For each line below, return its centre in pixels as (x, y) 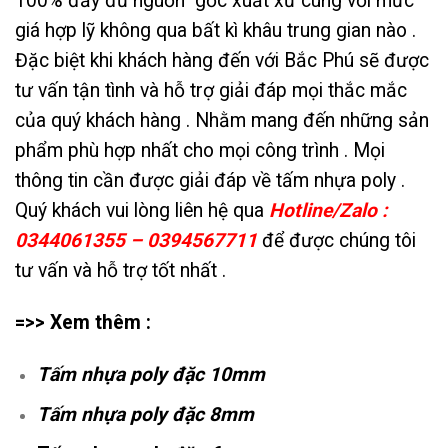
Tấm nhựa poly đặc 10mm (150, 374)
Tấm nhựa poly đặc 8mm (145, 414)
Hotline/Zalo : (328, 210)
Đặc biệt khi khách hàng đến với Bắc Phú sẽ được (222, 60)
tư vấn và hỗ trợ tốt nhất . (120, 270)
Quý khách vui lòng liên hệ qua (142, 210)
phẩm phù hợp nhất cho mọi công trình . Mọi (200, 150)
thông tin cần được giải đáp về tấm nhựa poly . (210, 180)
